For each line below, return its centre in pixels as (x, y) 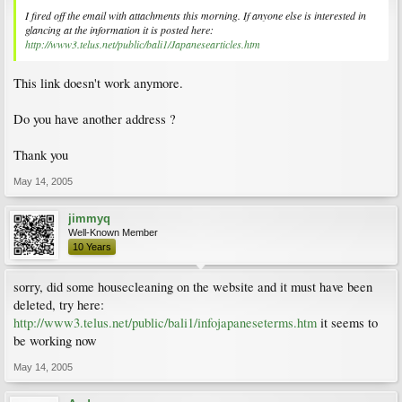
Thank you (41, 154)
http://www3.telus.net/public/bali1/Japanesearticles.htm (143, 44)
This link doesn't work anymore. (98, 83)
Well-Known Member (113, 232)
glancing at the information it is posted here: (119, 30)
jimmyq (89, 218)
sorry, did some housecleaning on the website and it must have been (193, 286)
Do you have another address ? (95, 118)
